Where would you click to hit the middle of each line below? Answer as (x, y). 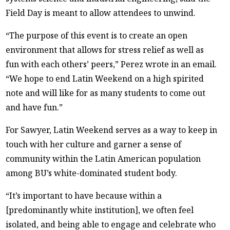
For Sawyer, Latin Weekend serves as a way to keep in (112, 130)
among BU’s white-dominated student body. (92, 173)
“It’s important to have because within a (84, 195)
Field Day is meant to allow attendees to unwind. (101, 13)
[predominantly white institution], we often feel (100, 210)
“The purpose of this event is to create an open (97, 35)
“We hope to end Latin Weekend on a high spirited (105, 78)
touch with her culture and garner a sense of (94, 144)
